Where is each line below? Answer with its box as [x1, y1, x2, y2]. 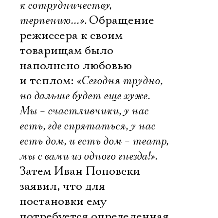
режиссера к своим [19, 28, 123, 43]
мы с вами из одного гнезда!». [19, 149, 157, 163]
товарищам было [19, 43, 113, 58]
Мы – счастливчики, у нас [19, 104, 148, 118]
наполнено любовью [19, 58, 132, 73]
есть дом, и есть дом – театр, [19, 134, 168, 148]
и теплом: [19, 73, 76, 88]
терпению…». [19, 13, 89, 28]
